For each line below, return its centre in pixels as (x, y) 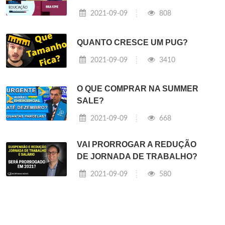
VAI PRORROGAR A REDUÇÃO (137, 145)
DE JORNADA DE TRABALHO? (137, 157)
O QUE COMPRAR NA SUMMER (138, 89)
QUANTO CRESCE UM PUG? (133, 42)
